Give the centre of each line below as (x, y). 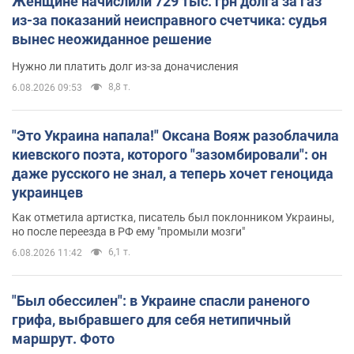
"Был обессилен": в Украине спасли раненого (161, 300)
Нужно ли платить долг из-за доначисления (125, 66)
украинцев (47, 192)
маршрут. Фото (63, 338)
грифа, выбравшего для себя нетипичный (151, 319)
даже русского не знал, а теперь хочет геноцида (173, 173)
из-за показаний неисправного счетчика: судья (169, 20)
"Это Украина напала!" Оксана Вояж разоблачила (175, 135)
